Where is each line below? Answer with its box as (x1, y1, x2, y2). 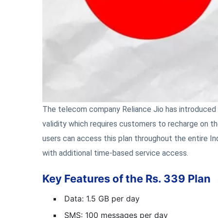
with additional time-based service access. (42, 148, 188, 158)
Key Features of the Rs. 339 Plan (42, 172, 211, 185)
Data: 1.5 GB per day (64, 194, 140, 203)
